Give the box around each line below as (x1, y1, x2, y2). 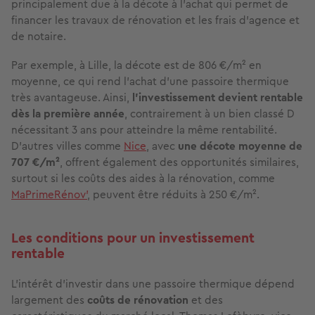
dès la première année (11, 105, 124, 122)
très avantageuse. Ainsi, (11, 89, 132, 105)
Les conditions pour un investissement (11, 227, 255, 248)
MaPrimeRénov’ (11, 186, 87, 202)
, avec (146, 137, 178, 154)
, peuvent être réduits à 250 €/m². (87, 186, 259, 202)
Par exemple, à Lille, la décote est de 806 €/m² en (11, 56, 262, 73)
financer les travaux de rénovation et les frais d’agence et (11, 11, 300, 28)
